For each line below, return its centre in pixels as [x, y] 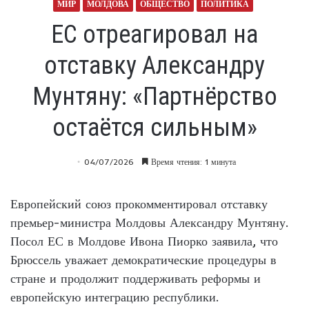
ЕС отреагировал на [154, 34]
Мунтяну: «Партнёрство [154, 96]
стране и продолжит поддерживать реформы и [136, 278]
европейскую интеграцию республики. [114, 297]
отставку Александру [154, 65]
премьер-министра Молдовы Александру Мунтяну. [149, 222]
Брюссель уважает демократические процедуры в [143, 259]
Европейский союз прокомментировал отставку [139, 203]
